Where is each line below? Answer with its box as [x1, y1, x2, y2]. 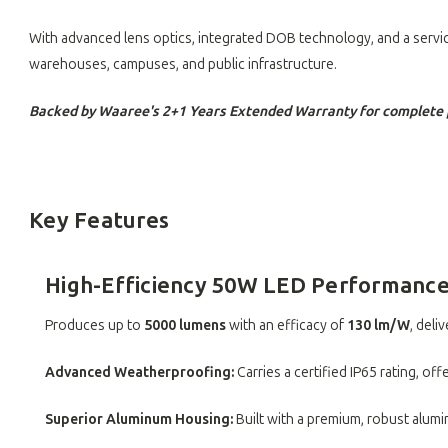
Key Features [29, 207, 169, 235]
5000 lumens [144, 317, 227, 335]
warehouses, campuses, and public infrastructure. [29, 56, 337, 74]
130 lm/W [347, 317, 411, 335]
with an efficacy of [226, 317, 348, 335]
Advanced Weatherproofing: [45, 364, 235, 382]
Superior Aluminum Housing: [45, 411, 234, 429]
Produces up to [45, 317, 145, 335]
